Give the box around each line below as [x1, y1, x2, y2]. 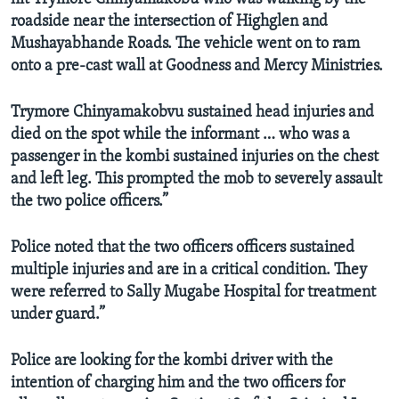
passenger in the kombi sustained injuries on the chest [11, 149, 379, 167]
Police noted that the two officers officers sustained [11, 240, 354, 257]
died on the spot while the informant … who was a [11, 126, 350, 144]
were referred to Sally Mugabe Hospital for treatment [11, 284, 376, 302]
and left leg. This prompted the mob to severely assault [11, 171, 382, 189]
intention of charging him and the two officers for [11, 375, 345, 393]
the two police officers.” [11, 193, 168, 211]
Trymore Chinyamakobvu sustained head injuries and [11, 104, 374, 122]
